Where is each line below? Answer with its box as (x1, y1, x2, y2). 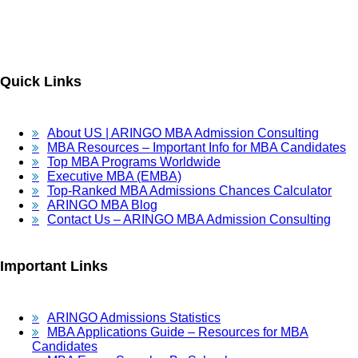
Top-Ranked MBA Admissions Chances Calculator (47, 184, 332, 198)
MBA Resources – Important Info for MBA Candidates (47, 141, 346, 155)
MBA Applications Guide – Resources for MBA (47, 324, 308, 339)
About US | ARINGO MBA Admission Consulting (47, 126, 319, 141)
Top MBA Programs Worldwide (47, 155, 221, 169)
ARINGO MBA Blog (47, 198, 157, 213)
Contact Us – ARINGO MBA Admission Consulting (47, 213, 331, 227)
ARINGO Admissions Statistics (47, 310, 221, 324)
